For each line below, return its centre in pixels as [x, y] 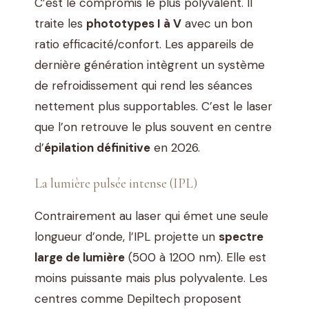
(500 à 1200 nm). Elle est [196, 257]
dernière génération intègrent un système [150, 65]
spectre [241, 236]
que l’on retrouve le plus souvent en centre [153, 127]
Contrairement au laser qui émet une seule [151, 216]
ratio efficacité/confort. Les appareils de [144, 44]
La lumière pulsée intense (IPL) [116, 183]
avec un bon [217, 24]
